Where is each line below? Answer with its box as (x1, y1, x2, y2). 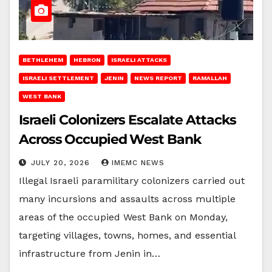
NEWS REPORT (134, 74, 182, 81)
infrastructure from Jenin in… (19, 247, 160, 259)
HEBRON (73, 56, 101, 63)
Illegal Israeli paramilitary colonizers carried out (19, 174, 245, 186)
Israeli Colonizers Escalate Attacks (19, 111, 236, 128)
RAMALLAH (192, 74, 227, 81)
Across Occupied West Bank (19, 131, 201, 148)
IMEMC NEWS (112, 158, 165, 167)
